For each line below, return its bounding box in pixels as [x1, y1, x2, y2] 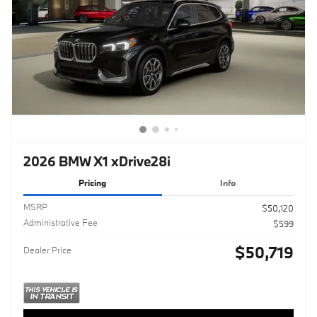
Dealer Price [23, 244, 71, 256]
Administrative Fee [23, 217, 98, 229]
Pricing [79, 176, 107, 188]
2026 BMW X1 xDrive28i [23, 153, 171, 170]
